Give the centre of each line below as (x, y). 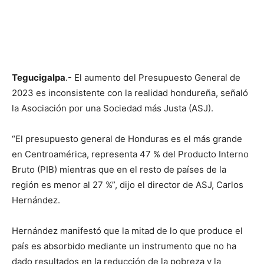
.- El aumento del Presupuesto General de (153, 77)
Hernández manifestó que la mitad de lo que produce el (127, 230)
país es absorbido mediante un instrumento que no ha (124, 246)
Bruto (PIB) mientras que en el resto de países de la (119, 169)
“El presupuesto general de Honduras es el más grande (127, 138)
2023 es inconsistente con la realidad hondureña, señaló (130, 93)
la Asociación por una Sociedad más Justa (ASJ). (113, 108)
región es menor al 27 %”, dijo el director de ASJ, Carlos (128, 184)
